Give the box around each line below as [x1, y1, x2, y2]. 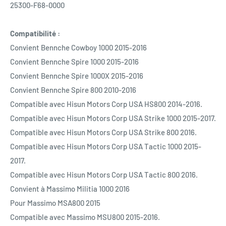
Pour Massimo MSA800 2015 [10, 198, 100, 207]
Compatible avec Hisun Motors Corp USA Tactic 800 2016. [10, 169, 198, 179]
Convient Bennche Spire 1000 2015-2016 [10, 56, 139, 66]
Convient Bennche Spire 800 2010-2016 [10, 85, 136, 94]
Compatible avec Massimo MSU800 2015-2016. [10, 212, 160, 221]
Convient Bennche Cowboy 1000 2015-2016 [10, 42, 147, 52]
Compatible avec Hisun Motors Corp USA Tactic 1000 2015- [10, 141, 201, 151]
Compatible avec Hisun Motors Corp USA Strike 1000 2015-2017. [10, 113, 216, 123]
